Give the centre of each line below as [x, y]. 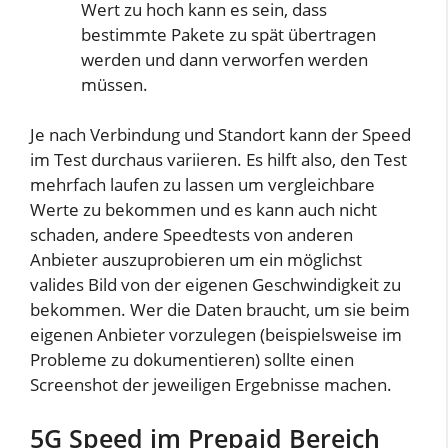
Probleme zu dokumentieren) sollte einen [192, 360]
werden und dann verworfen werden [224, 59]
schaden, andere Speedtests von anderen [191, 235]
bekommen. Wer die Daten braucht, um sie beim [220, 310]
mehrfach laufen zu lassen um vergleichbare [202, 185]
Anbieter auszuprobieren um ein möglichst [196, 260]
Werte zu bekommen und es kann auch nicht [203, 210]
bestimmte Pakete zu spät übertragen [228, 34]
